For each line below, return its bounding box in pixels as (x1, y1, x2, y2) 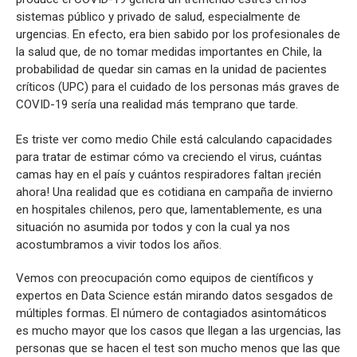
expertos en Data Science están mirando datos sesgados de (16, 288, 333, 303)
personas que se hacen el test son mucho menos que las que (16, 340, 340, 355)
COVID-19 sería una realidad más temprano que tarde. (16, 96, 298, 112)
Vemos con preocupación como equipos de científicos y (16, 270, 313, 285)
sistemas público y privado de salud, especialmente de (16, 9, 300, 24)
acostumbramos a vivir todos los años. (16, 237, 222, 252)
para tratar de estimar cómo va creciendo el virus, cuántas (16, 149, 322, 164)
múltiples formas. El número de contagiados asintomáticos (16, 305, 327, 320)
